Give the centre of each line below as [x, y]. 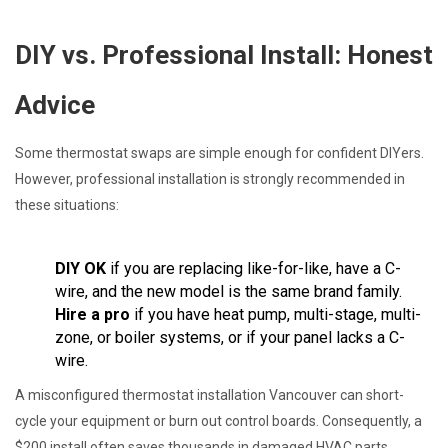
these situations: [67, 204]
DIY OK [80, 268]
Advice [55, 104]
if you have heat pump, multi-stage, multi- [275, 314]
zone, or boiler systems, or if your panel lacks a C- [230, 337]
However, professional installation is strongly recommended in [210, 178]
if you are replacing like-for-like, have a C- [253, 268]
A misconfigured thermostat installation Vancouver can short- [209, 394]
